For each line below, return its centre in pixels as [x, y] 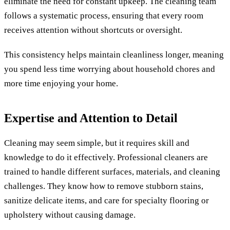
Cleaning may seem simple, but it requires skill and [97, 143]
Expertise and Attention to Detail [91, 118]
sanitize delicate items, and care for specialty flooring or [107, 200]
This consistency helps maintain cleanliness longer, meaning [114, 54]
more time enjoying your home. [61, 83]
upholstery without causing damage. [70, 215]
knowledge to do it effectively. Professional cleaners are [106, 157]
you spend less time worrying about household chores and [110, 69]
